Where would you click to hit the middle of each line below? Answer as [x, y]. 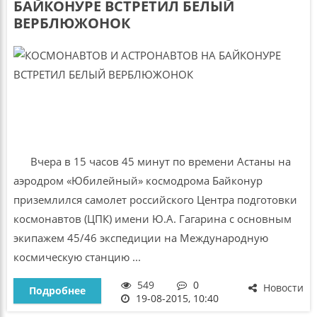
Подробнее [57, 291]
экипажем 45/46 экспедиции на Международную [140, 237]
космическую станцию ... [77, 257]
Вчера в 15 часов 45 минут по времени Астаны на [152, 161]
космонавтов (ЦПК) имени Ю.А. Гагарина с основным [152, 218]
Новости [282, 288]
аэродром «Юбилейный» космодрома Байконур [138, 180]
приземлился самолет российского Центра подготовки [155, 199]
